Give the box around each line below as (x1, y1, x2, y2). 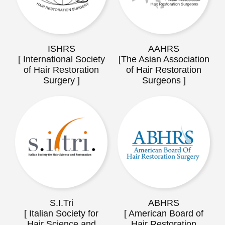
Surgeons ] (142, 75, 186, 86)
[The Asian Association (118, 54, 209, 65)
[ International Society (18, 54, 105, 65)
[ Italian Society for (24, 208, 98, 219)
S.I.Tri (49, 198, 73, 208)
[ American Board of (124, 208, 203, 219)
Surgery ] (43, 75, 80, 86)
